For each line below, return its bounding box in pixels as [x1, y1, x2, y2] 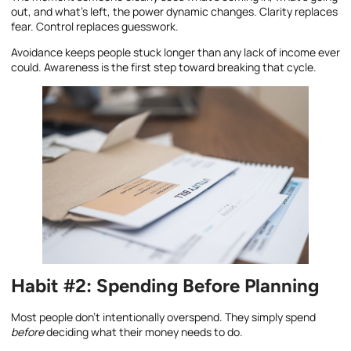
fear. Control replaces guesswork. [11, 18, 179, 34]
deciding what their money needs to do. [44, 324, 243, 339]
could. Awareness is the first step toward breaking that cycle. [11, 60, 317, 75]
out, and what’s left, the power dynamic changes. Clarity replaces [11, 3, 338, 19]
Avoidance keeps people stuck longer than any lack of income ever [11, 45, 340, 60]
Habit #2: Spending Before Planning [11, 273, 319, 297]
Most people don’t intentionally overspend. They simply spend [11, 309, 316, 324]
